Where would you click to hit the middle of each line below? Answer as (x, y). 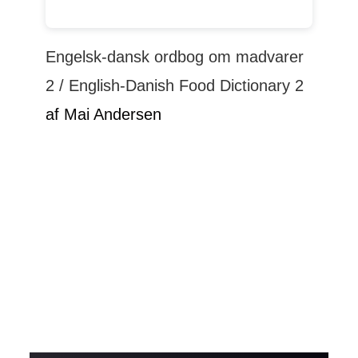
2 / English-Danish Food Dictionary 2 (175, 86)
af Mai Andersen (104, 115)
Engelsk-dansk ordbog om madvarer (175, 57)
